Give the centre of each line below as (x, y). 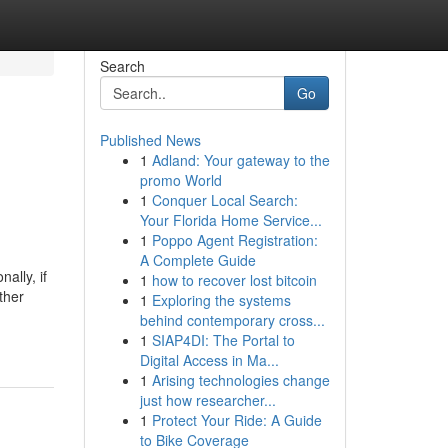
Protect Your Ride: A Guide (236, 420)
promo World (180, 180)
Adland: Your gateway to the (240, 160)
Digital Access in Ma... (209, 360)
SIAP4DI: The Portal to (223, 340)
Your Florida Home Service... (230, 220)
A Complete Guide (197, 260)
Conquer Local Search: (224, 200)
